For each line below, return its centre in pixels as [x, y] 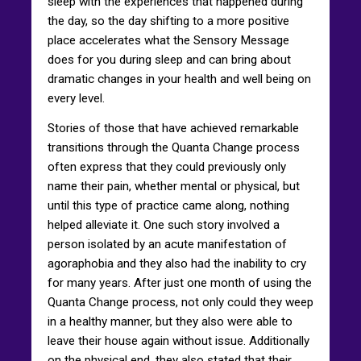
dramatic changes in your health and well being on [179, 79]
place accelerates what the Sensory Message [168, 40]
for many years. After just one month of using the [180, 282]
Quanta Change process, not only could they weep [180, 302]
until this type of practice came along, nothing [168, 205]
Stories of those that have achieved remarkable [173, 128]
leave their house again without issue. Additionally [178, 340]
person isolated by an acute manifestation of [167, 244]
